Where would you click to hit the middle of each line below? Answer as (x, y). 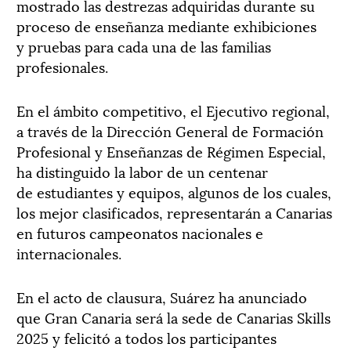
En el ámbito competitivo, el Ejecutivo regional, (173, 110)
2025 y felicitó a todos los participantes (147, 337)
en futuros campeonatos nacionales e (140, 232)
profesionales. (62, 66)
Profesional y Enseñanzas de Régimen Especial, (171, 150)
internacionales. (69, 252)
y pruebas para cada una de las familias (144, 45)
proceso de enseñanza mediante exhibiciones (166, 25)
